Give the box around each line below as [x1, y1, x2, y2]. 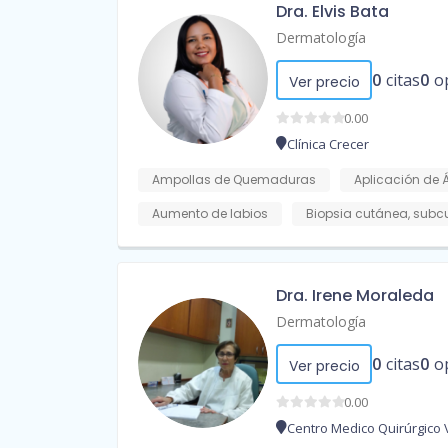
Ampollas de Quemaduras [152, 171, 316, 189]
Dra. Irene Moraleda [276, 284, 434, 308]
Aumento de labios [152, 205, 268, 223]
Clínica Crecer [287, 135, 369, 154]
